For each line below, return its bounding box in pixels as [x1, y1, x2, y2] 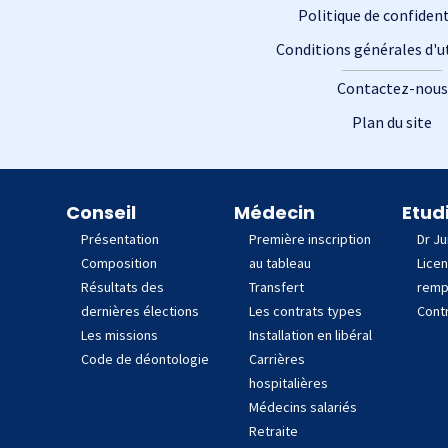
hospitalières [249, 374, 328, 392]
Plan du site [352, 112, 432, 132]
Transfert [249, 278, 304, 296]
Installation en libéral [249, 326, 372, 344]
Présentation [81, 230, 159, 248]
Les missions [81, 326, 158, 344]
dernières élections [81, 302, 199, 320]
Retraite [249, 422, 298, 440]
